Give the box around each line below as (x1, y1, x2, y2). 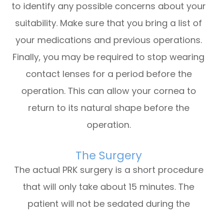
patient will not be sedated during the (27, 197, 190, 210)
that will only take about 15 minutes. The (23, 180, 194, 193)
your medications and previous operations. (15, 33, 202, 46)
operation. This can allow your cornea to (21, 84, 196, 97)
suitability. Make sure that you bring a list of (15, 16, 202, 29)
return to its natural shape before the (28, 101, 189, 114)
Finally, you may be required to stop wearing (13, 50, 204, 63)
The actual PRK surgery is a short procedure (14, 163, 203, 176)
